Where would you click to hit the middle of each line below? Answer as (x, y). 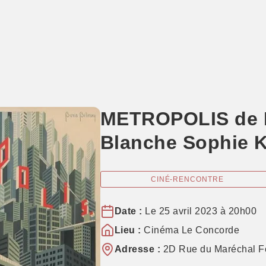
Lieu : (128, 230)
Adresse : (137, 249)
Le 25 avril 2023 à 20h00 (199, 211)
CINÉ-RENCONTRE (187, 179)
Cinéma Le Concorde (190, 230)
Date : (128, 211)
